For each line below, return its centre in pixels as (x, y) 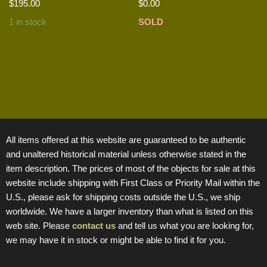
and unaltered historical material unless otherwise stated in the (126, 154)
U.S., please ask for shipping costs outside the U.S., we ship (123, 197)
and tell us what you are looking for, (185, 225)
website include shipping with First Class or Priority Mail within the (133, 182)
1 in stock (28, 22)
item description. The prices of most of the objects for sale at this (131, 168)
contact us (94, 225)
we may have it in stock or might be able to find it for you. (116, 240)
